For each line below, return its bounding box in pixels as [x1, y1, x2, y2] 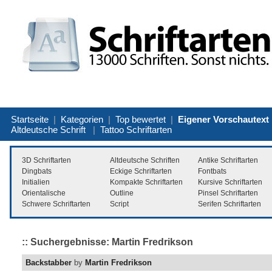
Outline [110, 188, 134, 197]
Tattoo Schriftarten [100, 124, 172, 135]
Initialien [22, 177, 50, 186]
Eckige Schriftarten [110, 166, 172, 175]
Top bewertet [115, 114, 166, 124]
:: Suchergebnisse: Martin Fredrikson [22, 237, 193, 248]
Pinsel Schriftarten [198, 188, 258, 197]
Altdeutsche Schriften [110, 155, 180, 165]
